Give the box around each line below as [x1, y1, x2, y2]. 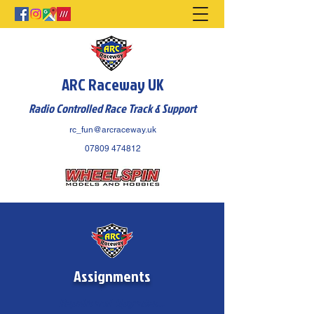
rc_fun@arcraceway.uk [69, 125, 156, 135]
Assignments [74, 265, 151, 287]
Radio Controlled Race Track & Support [28, 100, 196, 116]
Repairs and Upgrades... [59, 294, 165, 310]
